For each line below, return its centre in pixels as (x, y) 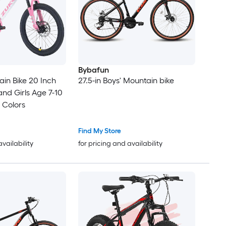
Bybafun (93, 70)
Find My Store (99, 131)
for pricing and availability (120, 144)
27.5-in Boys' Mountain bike (126, 81)
